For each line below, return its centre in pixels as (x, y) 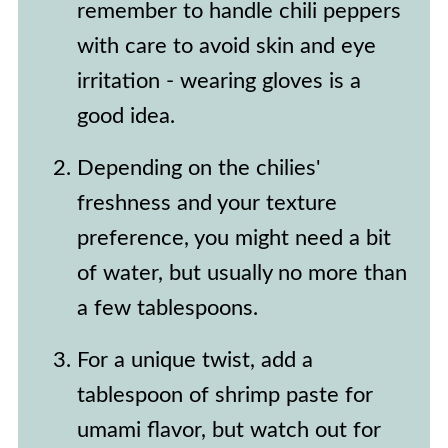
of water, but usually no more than (241, 273)
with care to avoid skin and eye (226, 46)
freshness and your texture (206, 203)
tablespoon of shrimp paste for (224, 395)
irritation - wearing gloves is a (218, 81)
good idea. (125, 116)
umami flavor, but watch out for (228, 430)
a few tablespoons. (167, 308)
